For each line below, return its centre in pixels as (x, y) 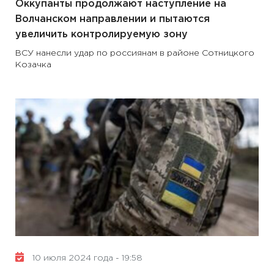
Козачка (33, 65)
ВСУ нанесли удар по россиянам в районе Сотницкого (135, 53)
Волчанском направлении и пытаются (113, 19)
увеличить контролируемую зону (102, 35)
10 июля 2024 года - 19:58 (86, 258)
